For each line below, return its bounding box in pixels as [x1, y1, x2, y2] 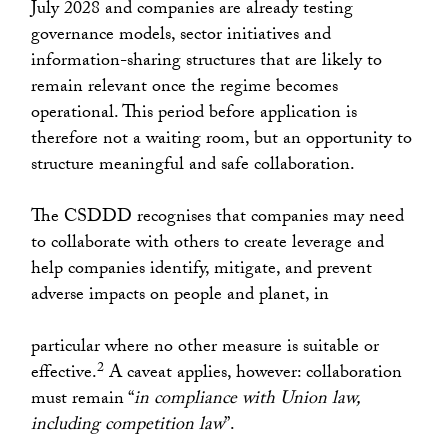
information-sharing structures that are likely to [31, 47, 383, 79]
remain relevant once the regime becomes [31, 73, 339, 105]
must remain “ [31, 385, 135, 417]
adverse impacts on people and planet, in [31, 281, 330, 313]
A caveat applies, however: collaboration [104, 359, 403, 391]
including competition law [31, 411, 225, 443]
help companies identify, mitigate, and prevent [31, 255, 373, 287]
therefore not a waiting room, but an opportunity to [31, 125, 413, 157]
